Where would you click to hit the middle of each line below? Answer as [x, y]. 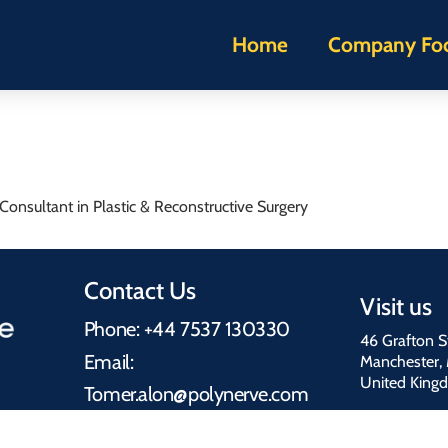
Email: [108, 362]
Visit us [395, 306]
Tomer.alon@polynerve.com [196, 394]
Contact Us [139, 290]
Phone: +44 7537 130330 [187, 329]
